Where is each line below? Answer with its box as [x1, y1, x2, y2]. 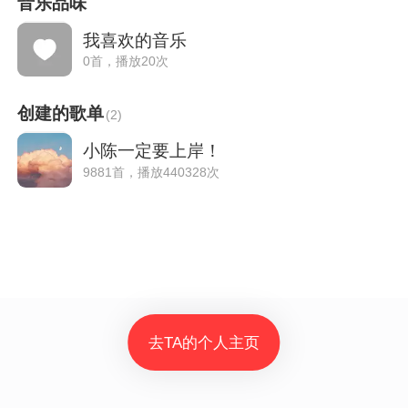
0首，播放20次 [82, 54, 168, 69]
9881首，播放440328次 [82, 164, 219, 179]
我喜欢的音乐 [82, 30, 187, 50]
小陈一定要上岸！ [82, 140, 221, 160]
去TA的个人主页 [148, 334, 260, 352]
